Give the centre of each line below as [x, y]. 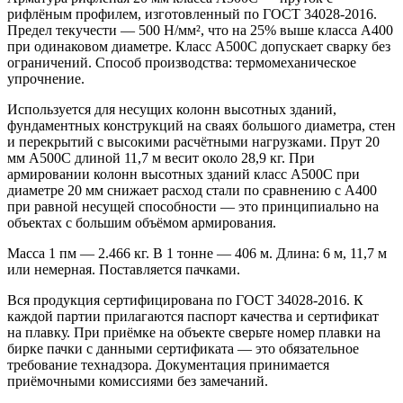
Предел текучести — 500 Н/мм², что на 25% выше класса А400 [200, 31]
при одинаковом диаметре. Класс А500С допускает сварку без [199, 47]
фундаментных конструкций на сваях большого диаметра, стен [201, 126]
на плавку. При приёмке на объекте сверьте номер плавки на [194, 333]
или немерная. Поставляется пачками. [124, 270]
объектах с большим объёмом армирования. [142, 223]
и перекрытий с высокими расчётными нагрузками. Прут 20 [193, 142]
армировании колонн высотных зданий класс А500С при [184, 175]
